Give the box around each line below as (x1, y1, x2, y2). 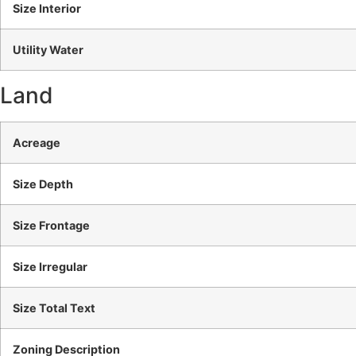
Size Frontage (13, 219, 90, 233)
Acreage (13, 136, 60, 150)
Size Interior (13, 2, 81, 16)
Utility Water (13, 43, 83, 57)
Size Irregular (13, 260, 87, 274)
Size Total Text (13, 301, 95, 315)
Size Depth (13, 177, 73, 192)
